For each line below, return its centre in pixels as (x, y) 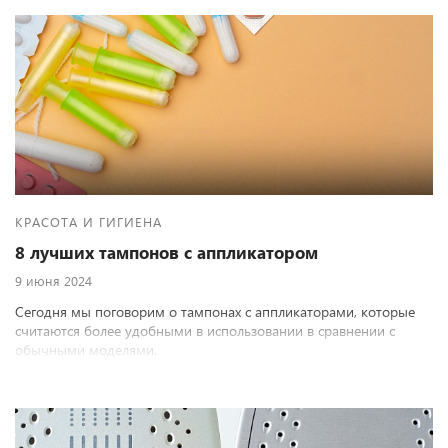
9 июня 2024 (53, 280)
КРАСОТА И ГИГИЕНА (88, 221)
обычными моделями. (86, 349)
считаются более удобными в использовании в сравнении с (205, 330)
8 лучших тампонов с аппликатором (166, 252)
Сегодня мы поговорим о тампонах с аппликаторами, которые (215, 311)
